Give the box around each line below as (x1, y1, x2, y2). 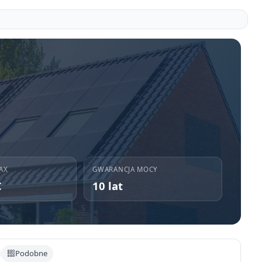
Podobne (15, 248, 48, 259)
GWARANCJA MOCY (92, 164, 158, 174)
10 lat (92, 178, 123, 193)
